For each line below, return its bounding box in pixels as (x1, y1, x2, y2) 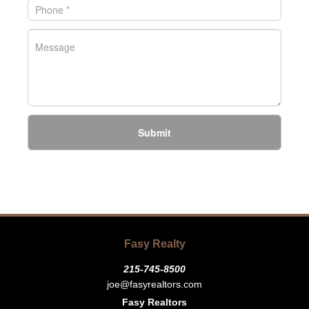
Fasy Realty (123, 238, 186, 250)
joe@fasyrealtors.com (107, 279, 202, 290)
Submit (138, 126, 171, 139)
